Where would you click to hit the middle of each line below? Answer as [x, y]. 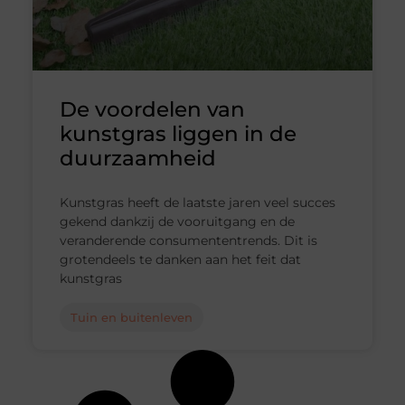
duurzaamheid [137, 159]
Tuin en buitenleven [131, 318]
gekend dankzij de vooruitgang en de [177, 222]
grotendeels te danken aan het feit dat [180, 260]
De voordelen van [152, 110]
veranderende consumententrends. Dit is [188, 241]
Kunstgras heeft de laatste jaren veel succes [197, 203]
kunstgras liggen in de [178, 134]
